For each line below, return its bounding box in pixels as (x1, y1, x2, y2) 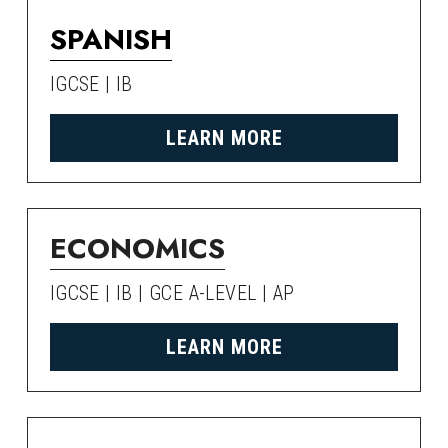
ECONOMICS (49, 228, 225, 269)
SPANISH (49, 19, 172, 60)
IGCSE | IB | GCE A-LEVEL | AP (49, 281, 295, 305)
